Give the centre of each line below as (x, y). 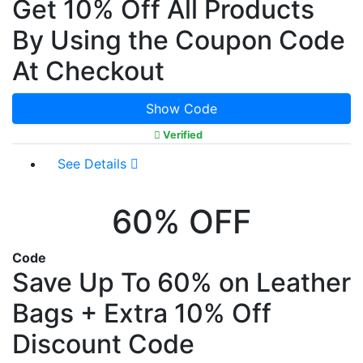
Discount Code (103, 344)
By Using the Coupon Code (179, 40)
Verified (181, 135)
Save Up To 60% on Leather (181, 282)
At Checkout (88, 70)
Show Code (181, 108)
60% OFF (181, 221)
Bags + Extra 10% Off (142, 313)
